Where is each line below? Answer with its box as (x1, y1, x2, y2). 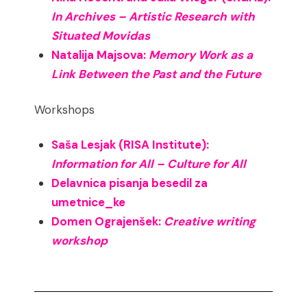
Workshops (34, 101, 95, 117)
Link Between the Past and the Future (51, 66, 262, 82)
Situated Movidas (51, 28, 151, 44)
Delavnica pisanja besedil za (51, 175, 208, 191)
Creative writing (164, 213, 256, 229)
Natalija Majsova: (51, 47, 149, 63)
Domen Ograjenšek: (51, 213, 164, 229)
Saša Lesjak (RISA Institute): (51, 136, 210, 152)
